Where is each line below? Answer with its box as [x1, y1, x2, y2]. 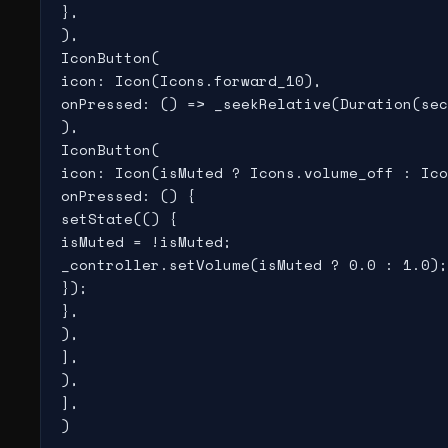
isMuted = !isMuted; [61, 231, 232, 252]
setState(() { [61, 208, 178, 229]
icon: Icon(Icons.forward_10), [61, 70, 322, 91]
